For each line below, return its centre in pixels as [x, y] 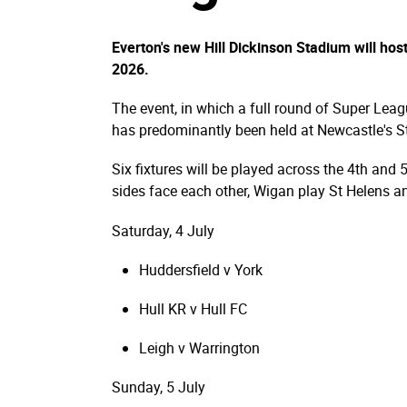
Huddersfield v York [201, 269]
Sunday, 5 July [159, 387]
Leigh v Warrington [199, 348]
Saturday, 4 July [163, 230]
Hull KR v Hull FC [193, 308]
